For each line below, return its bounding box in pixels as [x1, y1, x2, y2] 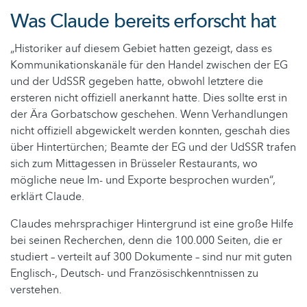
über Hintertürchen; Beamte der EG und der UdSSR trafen [10, 140, 296, 156]
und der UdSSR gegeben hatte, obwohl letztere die [10, 74, 263, 90]
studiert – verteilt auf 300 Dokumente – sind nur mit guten [10, 249, 292, 265]
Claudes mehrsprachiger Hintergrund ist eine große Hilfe [10, 217, 293, 232]
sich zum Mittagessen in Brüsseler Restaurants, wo [10, 156, 258, 172]
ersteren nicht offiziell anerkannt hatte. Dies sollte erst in [10, 90, 287, 106]
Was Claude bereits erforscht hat [10, 8, 276, 35]
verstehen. [10, 282, 62, 298]
